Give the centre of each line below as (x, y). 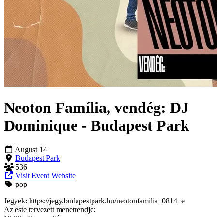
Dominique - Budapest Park (97, 126)
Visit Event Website (45, 175)
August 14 (31, 149)
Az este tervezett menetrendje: (50, 209)
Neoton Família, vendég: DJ (96, 108)
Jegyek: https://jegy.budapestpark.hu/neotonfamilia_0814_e (94, 201)
